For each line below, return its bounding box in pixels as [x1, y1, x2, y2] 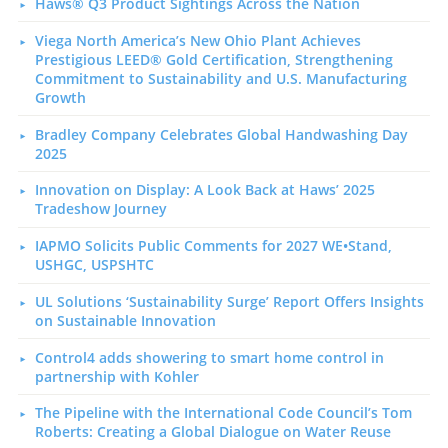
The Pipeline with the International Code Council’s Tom [34, 403, 412, 423]
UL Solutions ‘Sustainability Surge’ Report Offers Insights [34, 291, 424, 311]
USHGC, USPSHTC [34, 255, 154, 275]
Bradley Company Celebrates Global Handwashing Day [34, 124, 408, 144]
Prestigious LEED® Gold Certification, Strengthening [34, 49, 393, 69]
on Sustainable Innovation [34, 310, 216, 330]
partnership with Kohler [34, 366, 199, 386]
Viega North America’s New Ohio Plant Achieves [34, 30, 361, 50]
